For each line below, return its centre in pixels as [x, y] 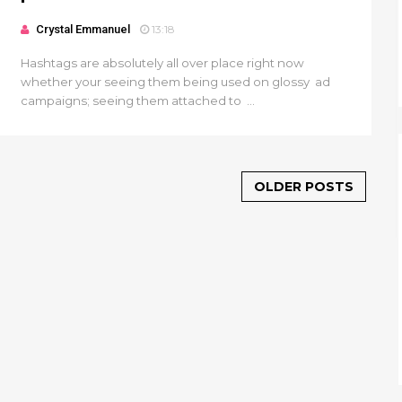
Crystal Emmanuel [83, 29]
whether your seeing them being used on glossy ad [175, 82]
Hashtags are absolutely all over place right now [162, 63]
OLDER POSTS [304, 187]
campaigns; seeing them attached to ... [138, 100]
